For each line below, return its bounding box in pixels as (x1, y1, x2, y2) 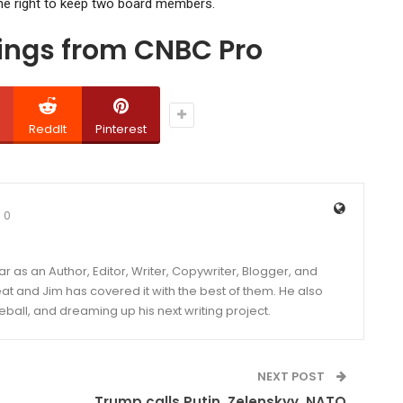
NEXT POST (257, 367, 328, 385)
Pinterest (94, 120, 147, 138)
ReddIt (28, 120, 67, 138)
